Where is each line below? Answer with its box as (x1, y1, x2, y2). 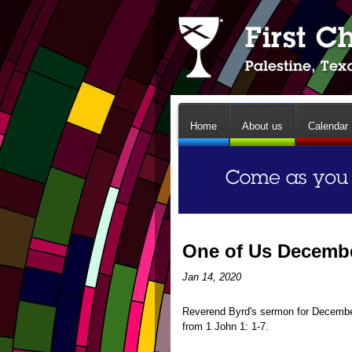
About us (242, 120, 283, 132)
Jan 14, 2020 (182, 271, 241, 283)
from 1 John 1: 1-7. (182, 321, 272, 332)
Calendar (308, 120, 348, 132)
